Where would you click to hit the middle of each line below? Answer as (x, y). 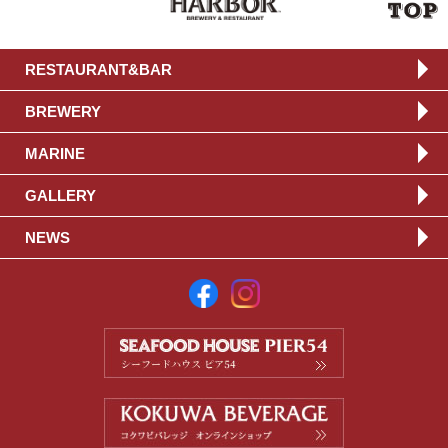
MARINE (55, 153)
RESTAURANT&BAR (98, 69)
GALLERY (60, 195)
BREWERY (63, 111)
